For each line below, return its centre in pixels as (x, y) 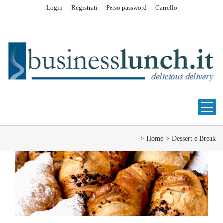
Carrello (166, 8)
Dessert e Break (194, 139)
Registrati (84, 8)
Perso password (126, 8)
